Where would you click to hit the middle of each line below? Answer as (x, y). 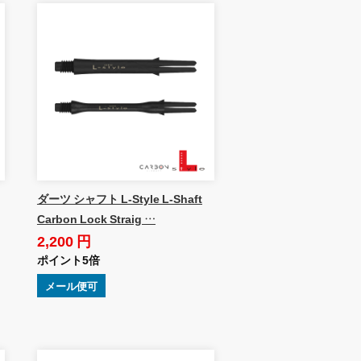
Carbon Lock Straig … (96, 218)
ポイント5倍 (68, 259)
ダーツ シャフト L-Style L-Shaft (119, 198)
